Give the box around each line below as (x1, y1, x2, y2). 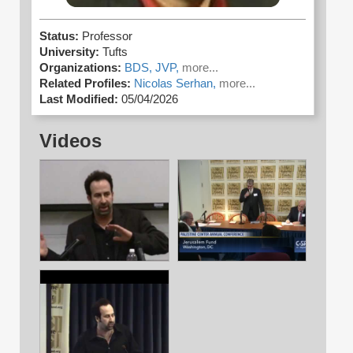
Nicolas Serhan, (134, 77, 219, 91)
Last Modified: (39, 93, 118, 106)
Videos (39, 130, 102, 152)
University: (39, 46, 99, 59)
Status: (39, 30, 82, 43)
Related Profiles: (39, 77, 131, 91)
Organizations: (39, 61, 121, 75)
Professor (82, 30, 132, 43)
